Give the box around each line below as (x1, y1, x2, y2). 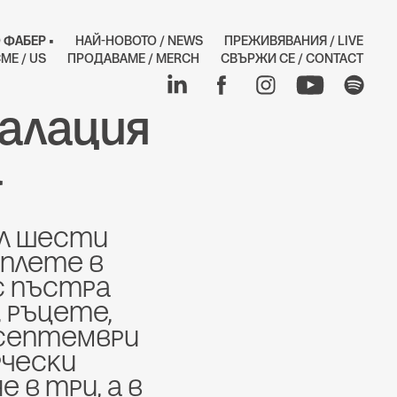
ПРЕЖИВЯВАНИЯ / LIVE (223, 33, 363, 48)
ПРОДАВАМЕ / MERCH (66, 51, 199, 66)
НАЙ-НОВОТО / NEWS (74, 33, 203, 48)
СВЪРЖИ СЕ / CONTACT (220, 51, 363, 66)
